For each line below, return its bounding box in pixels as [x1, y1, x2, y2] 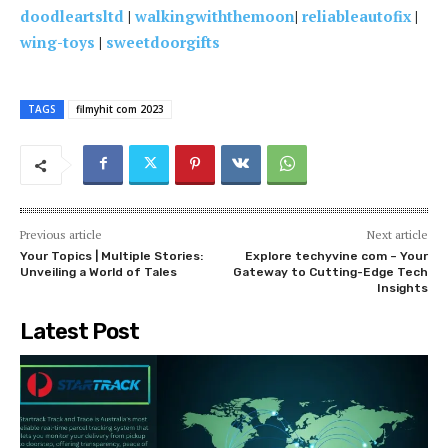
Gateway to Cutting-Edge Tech [232, 265, 428, 280]
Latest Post [20, 318, 139, 346]
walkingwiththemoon [135, 6, 295, 27]
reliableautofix [302, 6, 411, 27]
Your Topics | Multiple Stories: [20, 249, 203, 264]
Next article [366, 227, 428, 243]
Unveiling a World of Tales [20, 265, 177, 280]
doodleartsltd [20, 6, 124, 27]
